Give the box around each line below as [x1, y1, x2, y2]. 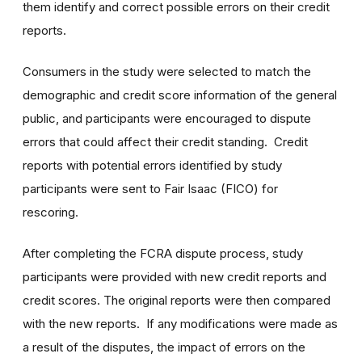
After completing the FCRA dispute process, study [23, 245, 303, 261]
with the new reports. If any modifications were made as [23, 315, 338, 331]
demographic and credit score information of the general [23, 86, 337, 103]
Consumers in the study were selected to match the [23, 63, 311, 79]
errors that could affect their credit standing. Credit [23, 133, 308, 149]
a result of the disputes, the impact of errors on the [23, 339, 305, 355]
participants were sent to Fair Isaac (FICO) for [23, 180, 278, 196]
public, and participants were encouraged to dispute [23, 110, 311, 126]
